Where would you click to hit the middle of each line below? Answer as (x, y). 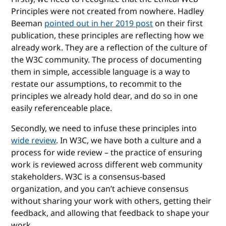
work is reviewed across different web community (107, 165)
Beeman (28, 23)
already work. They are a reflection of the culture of (109, 48)
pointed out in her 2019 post (99, 23)
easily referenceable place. (62, 108)
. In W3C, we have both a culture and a (129, 140)
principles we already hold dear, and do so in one (105, 96)
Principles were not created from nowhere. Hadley (108, 11)
